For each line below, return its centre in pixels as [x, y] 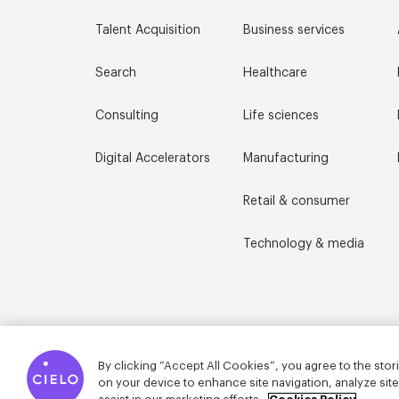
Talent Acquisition [148, 31]
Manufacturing [286, 159]
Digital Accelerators [153, 159]
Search [116, 73]
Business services [294, 31]
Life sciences [281, 116]
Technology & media [304, 244]
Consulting [127, 116]
